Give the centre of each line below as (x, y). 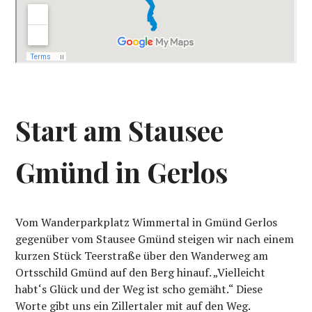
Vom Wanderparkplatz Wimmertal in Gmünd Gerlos (147, 222)
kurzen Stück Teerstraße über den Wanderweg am (142, 255)
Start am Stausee (120, 130)
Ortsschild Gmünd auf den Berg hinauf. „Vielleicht (141, 272)
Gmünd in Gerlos (122, 172)
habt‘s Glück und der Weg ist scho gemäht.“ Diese (139, 289)
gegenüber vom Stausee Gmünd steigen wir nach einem (155, 239)
